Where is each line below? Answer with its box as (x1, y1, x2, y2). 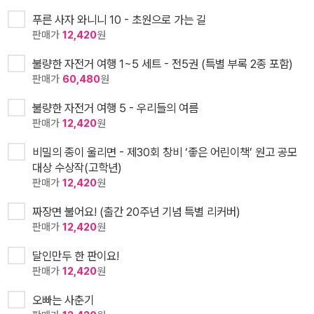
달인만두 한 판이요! (32, 249, 119, 264)
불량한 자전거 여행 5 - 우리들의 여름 (32, 101, 198, 116)
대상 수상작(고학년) (32, 161, 122, 175)
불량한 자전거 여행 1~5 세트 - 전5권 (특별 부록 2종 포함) (32, 57, 293, 71)
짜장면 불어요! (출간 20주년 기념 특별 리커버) (32, 205, 240, 219)
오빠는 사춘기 (32, 293, 94, 308)
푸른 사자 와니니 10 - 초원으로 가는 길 (32, 13, 206, 27)
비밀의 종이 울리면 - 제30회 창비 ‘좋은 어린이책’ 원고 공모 (32, 145, 297, 160)
